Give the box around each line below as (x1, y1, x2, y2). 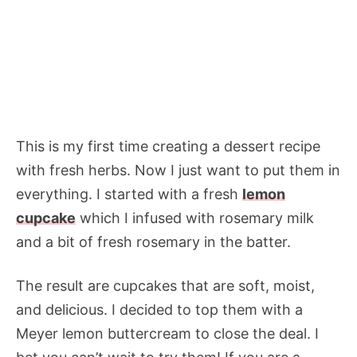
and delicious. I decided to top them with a (16, 300, 303, 318)
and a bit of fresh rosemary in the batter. (16, 233, 291, 250)
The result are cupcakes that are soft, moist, (16, 277, 315, 294)
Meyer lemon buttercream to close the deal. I (16, 324, 319, 342)
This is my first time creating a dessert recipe (16, 137, 320, 155)
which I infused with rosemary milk (76, 209, 314, 226)
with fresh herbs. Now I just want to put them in (16, 161, 340, 178)
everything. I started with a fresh (16, 185, 242, 202)
